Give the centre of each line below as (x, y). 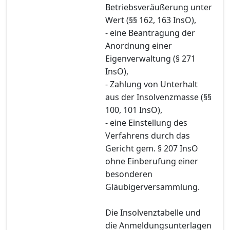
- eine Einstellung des (146, 122)
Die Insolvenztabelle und (153, 212)
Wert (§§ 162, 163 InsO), (151, 20)
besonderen (129, 174)
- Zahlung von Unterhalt (151, 84)
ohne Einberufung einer (152, 161)
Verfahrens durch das (148, 135)
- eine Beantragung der (150, 33)
